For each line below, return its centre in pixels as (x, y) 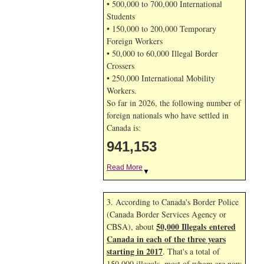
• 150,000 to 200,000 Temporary (161, 29)
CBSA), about (131, 227)
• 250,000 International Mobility (161, 78)
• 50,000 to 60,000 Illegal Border (162, 53)
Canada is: (124, 128)
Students (121, 16)
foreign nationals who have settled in (168, 115)
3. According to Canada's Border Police (173, 202)
